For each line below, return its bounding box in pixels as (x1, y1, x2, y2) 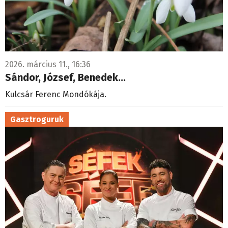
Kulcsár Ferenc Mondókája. (5, 90, 106, 100)
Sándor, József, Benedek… (5, 71, 126, 84)
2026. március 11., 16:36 (5, 60, 91, 70)
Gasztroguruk (10, 115, 64, 125)
